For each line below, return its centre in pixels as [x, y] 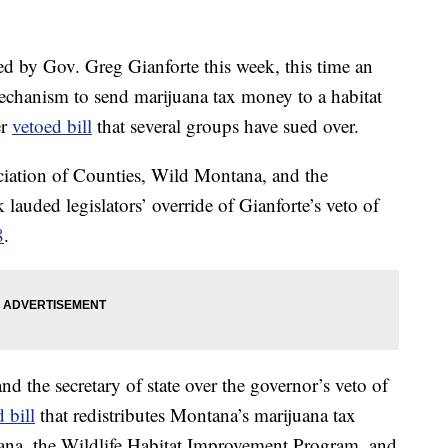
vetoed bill [52, 126]
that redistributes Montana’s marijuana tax [195, 415]
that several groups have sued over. [225, 126]
